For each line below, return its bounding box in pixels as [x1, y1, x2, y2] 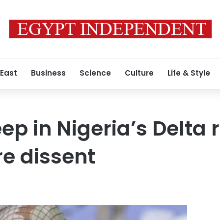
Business [31, 68, 66, 78]
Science [80, 68, 111, 78]
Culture [125, 68, 154, 78]
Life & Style [167, 68, 210, 78]
